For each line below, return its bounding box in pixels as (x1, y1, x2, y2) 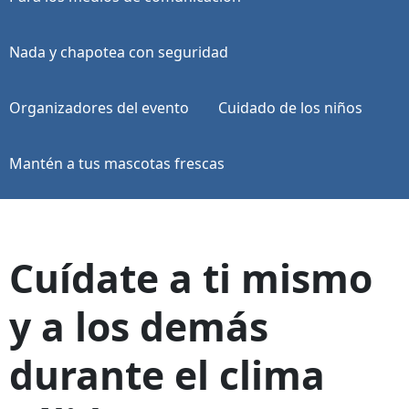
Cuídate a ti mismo (9, 250, 372, 304)
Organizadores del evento (9, 97, 189, 118)
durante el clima (9, 347, 325, 401)
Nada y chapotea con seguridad (9, 41, 228, 62)
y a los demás (9, 299, 268, 352)
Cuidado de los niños (218, 97, 362, 118)
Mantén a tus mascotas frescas (9, 152, 225, 173)
